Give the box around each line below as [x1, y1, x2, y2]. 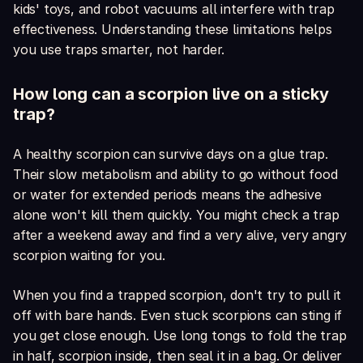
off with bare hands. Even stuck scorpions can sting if [13, 307, 343, 324]
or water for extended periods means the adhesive [13, 186, 322, 203]
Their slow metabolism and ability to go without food [13, 166, 338, 183]
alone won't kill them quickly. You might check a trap [13, 207, 340, 224]
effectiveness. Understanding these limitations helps [13, 21, 332, 38]
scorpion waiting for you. [13, 247, 166, 264]
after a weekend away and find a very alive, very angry [13, 227, 348, 244]
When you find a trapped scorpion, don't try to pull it [13, 287, 342, 304]
